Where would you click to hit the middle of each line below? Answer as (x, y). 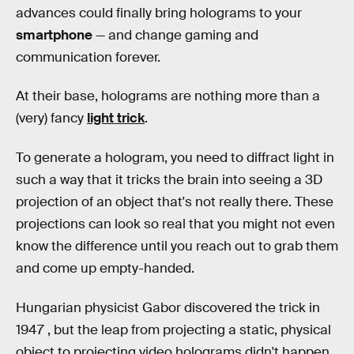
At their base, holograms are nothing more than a (168, 96)
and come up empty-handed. (105, 268)
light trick (116, 119)
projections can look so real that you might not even (175, 224)
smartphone (56, 35)
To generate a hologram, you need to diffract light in (175, 157)
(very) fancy (51, 119)
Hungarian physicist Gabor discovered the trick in (168, 307)
